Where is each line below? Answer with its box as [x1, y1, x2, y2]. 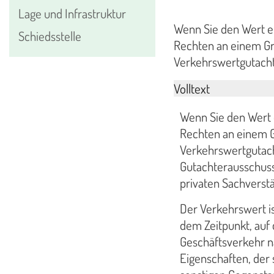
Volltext [173, 80, 210, 97]
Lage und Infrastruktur [18, 5, 126, 21]
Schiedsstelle [18, 28, 81, 44]
